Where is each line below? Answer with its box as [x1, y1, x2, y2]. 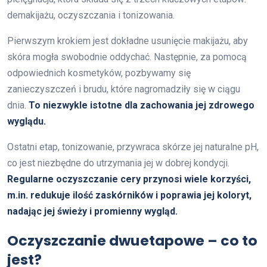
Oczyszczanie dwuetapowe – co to [7, 230, 257, 250]
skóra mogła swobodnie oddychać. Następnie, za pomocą [7, 51, 247, 63]
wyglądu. [7, 115, 46, 127]
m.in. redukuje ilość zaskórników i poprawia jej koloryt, [7, 189, 252, 201]
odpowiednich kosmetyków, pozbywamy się [7, 67, 191, 79]
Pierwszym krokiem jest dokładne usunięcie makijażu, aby [7, 35, 248, 46]
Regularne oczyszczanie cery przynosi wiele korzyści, [7, 173, 251, 185]
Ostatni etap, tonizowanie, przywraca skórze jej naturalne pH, [7, 141, 259, 153]
